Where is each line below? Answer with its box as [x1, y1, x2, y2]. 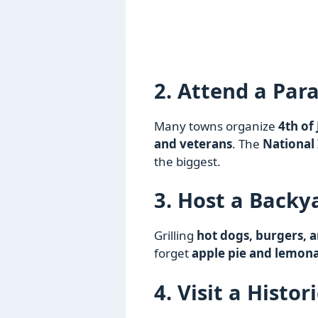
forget [154, 245, 192, 262]
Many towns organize [154, 117, 278, 134]
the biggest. [154, 153, 221, 170]
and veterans [154, 135, 232, 152]
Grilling [154, 227, 197, 244]
